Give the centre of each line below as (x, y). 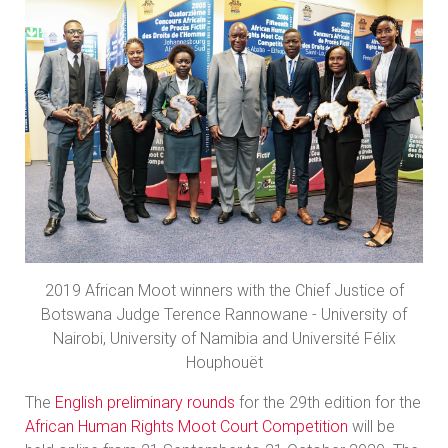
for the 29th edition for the (328, 402)
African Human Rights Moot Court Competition (186, 426)
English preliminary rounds (145, 402)
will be (371, 426)
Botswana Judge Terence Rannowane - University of (224, 314)
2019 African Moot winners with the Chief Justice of (224, 290)
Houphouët (224, 362)
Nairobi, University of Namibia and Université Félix (224, 338)
